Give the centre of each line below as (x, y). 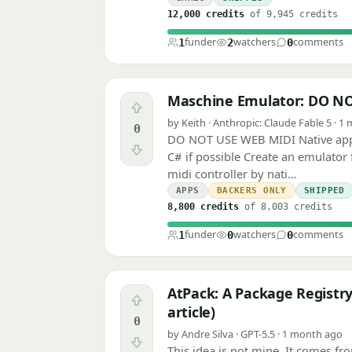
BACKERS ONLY (251, 191)
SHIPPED (324, 191)
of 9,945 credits (291, 15)
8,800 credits (203, 207)
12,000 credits (206, 15)
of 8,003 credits (286, 207)
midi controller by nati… (232, 174)
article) (191, 312)
